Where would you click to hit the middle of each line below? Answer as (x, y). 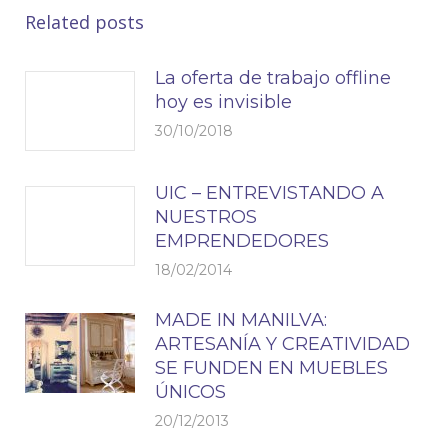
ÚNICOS (190, 392)
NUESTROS (206, 217)
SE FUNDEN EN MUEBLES (271, 368)
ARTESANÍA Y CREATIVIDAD (282, 344)
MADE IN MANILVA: (241, 320)
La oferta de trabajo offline (273, 78)
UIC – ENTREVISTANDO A (269, 193)
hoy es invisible (223, 102)
